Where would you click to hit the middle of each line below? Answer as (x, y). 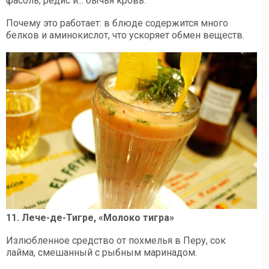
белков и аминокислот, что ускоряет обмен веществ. (125, 35)
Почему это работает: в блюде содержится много (117, 23)
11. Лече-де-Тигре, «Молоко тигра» (90, 217)
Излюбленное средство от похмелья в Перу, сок (116, 240)
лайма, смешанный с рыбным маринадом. (101, 252)
